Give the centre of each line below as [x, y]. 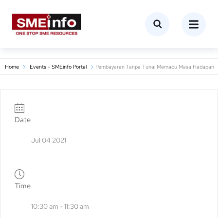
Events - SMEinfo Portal [58, 67]
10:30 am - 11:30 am [60, 206]
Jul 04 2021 [49, 140]
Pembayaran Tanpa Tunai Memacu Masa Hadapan [155, 67]
